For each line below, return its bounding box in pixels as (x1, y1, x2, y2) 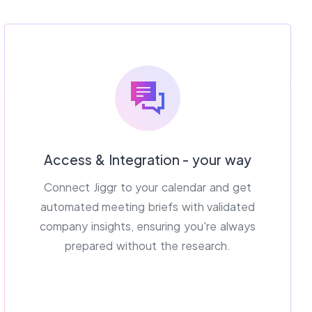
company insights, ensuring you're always (40, 218, 256, 233)
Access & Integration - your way (44, 150, 251, 168)
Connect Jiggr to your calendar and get (44, 179, 251, 194)
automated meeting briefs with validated (40, 198, 256, 214)
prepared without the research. (65, 237, 231, 253)
